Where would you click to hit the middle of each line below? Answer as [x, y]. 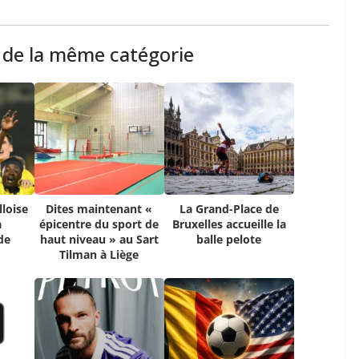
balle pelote [229, 240]
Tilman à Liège [99, 255]
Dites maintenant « [99, 209]
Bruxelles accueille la [229, 224]
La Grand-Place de [229, 209]
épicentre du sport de [99, 224]
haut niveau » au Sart [99, 240]
